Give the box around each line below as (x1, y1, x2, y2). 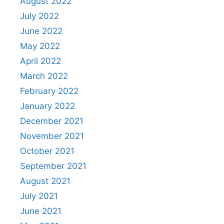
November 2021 (20, 131, 84, 141)
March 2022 (20, 71, 68, 81)
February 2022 (20, 86, 78, 96)
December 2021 (20, 116, 83, 126)
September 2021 (20, 161, 86, 171)
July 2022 (20, 11, 59, 21)
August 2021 (20, 176, 70, 186)
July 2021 (20, 191, 58, 201)
